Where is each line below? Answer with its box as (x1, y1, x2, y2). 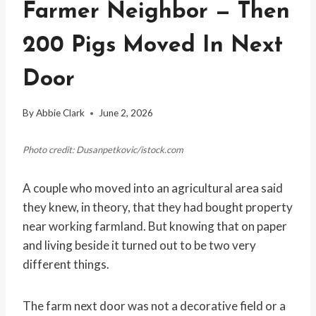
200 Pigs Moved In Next (23, 34, 283, 57)
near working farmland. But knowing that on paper (23, 219, 287, 234)
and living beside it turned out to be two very (23, 238, 256, 253)
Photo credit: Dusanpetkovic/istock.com (23, 144, 183, 156)
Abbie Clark (36, 107, 85, 119)
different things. (23, 257, 109, 272)
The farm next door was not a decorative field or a (23, 298, 286, 314)
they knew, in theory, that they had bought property (23, 200, 293, 215)
